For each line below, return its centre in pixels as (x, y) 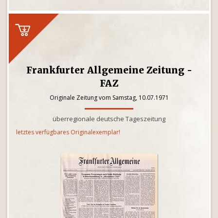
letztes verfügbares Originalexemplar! (68, 132)
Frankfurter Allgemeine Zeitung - (109, 70)
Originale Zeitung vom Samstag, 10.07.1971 (109, 98)
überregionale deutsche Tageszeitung (109, 119)
